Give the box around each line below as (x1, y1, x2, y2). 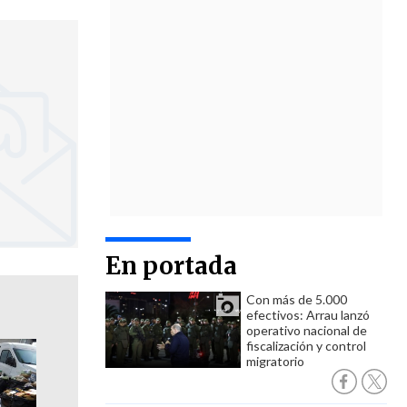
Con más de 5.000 (246, 292, 347, 307)
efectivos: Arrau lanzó (246, 307, 370, 323)
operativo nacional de (246, 323, 367, 338)
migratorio (246, 353, 304, 369)
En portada (105, 251, 237, 281)
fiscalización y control (246, 338, 366, 353)
